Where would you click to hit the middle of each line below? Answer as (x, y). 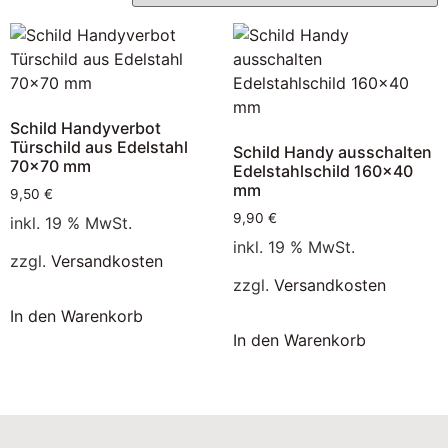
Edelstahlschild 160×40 (322, 171)
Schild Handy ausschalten (332, 152)
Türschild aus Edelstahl (99, 147)
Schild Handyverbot (85, 128)
